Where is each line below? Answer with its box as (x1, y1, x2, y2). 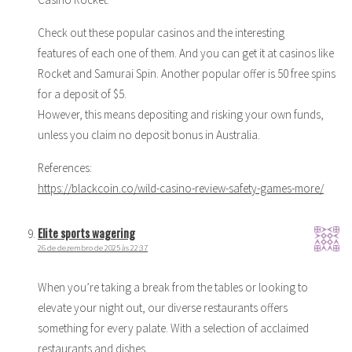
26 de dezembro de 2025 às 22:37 (38, 242, 148, 253)
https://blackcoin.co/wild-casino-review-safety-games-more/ (38, 180, 324, 196)
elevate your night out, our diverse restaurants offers (38, 299, 288, 315)
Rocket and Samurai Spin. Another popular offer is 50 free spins (38, 65, 335, 81)
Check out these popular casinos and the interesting (38, 24, 284, 40)
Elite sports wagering (38, 223, 135, 241)
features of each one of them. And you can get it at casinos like (38, 45, 334, 60)
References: (38, 159, 92, 175)
